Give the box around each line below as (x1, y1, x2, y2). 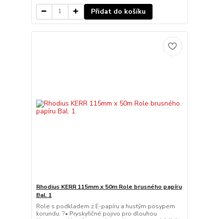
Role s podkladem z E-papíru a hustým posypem (36, 202, 175, 211)
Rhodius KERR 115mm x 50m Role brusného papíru (36, 183, 182, 191)
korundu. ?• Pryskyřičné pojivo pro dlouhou (36, 210, 157, 218)
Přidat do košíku (90, 6, 146, 16)
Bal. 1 (36, 191, 52, 199)
